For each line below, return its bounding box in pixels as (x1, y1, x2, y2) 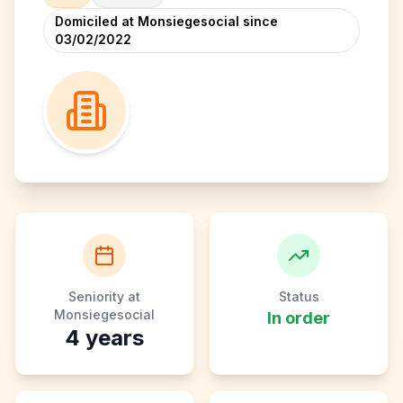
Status (278, 289, 319, 304)
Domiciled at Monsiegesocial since (55, 13, 278, 29)
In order (267, 309, 330, 327)
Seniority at (68, 289, 140, 304)
